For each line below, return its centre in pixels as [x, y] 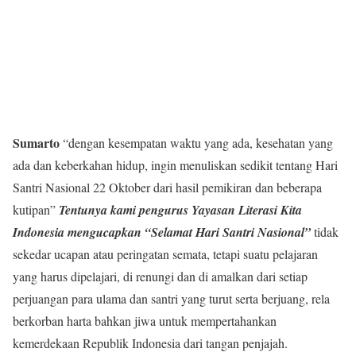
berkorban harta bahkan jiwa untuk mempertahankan [145, 321]
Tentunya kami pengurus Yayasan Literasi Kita [180, 210]
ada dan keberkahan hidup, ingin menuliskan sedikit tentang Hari [175, 165]
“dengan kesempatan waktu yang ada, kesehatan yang [198, 143]
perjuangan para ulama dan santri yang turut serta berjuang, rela [171, 298]
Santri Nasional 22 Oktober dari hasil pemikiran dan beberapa [167, 187]
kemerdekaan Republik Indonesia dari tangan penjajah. [150, 343]
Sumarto [38, 143]
